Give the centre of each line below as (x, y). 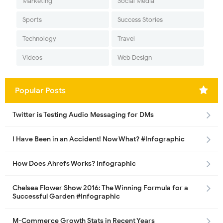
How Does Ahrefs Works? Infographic (74, 164)
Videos (32, 58)
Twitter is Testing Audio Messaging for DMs (83, 115)
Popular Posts (40, 91)
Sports (32, 20)
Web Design (134, 58)
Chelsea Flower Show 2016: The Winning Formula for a (100, 188)
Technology (39, 39)
